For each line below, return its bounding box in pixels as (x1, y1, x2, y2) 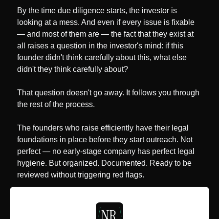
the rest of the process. (17, 100, 95, 109)
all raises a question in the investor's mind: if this (17, 42, 183, 50)
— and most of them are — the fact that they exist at (17, 30, 194, 39)
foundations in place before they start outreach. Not (17, 135, 193, 144)
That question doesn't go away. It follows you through (17, 88, 199, 97)
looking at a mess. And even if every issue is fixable (17, 18, 195, 27)
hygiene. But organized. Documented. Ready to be (17, 159, 192, 168)
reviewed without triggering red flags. (17, 171, 144, 179)
